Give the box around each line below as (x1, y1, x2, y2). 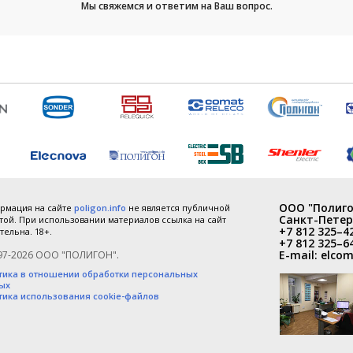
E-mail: (279, 247, 321, 262)
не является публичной (126, 201, 230, 214)
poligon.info (74, 201, 126, 214)
